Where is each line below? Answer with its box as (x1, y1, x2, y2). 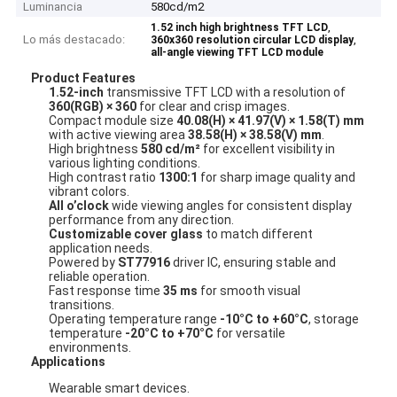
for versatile (214, 325, 286, 340)
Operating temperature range (49, 311, 221, 326)
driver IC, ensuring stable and (170, 254, 337, 269)
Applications (31, 354, 106, 369)
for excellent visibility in (200, 141, 336, 156)
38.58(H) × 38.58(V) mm (188, 127, 323, 142)
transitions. (49, 297, 115, 312)
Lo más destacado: (23, 33, 126, 47)
